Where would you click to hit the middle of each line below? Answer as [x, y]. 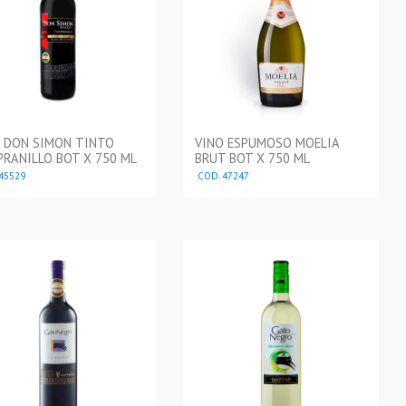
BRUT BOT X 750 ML [252, 159]
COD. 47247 [222, 176]
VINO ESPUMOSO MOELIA [266, 143]
